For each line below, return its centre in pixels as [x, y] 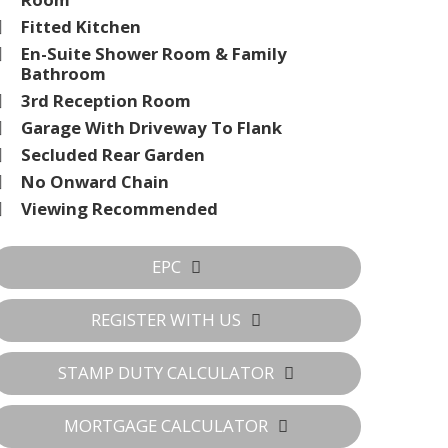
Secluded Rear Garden [113, 155]
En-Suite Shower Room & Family [154, 54]
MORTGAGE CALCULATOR [166, 426]
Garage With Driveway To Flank [151, 128]
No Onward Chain [95, 182]
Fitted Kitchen [81, 27]
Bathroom [63, 74]
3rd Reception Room [106, 101]
